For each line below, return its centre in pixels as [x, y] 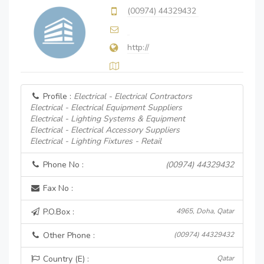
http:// [138, 47]
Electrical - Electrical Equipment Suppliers [106, 108]
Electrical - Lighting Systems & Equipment [108, 119]
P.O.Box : [57, 212]
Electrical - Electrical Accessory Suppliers [105, 130]
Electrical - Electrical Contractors [133, 96]
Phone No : [62, 165]
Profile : [57, 96]
